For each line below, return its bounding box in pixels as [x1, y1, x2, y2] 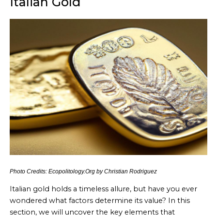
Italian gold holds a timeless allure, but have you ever [10, 184, 197, 193]
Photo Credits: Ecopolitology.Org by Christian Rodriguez [10, 168, 157, 175]
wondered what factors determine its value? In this [10, 196, 190, 205]
